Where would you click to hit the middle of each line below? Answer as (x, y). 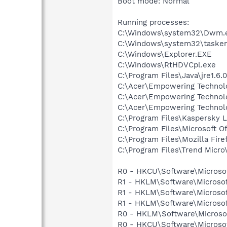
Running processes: (153, 23)
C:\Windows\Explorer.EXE (165, 54)
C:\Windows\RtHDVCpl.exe (167, 65)
